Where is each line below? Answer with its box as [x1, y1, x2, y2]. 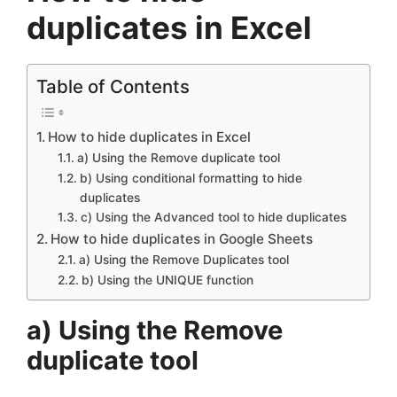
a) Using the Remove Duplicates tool [78, 252, 289, 267]
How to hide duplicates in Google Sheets [51, 230, 314, 247]
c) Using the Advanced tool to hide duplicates [80, 209, 346, 224]
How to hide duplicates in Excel [48, 128, 252, 145]
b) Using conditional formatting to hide [79, 170, 302, 185]
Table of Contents [36, 74, 190, 97]
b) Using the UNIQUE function [81, 272, 253, 287]
